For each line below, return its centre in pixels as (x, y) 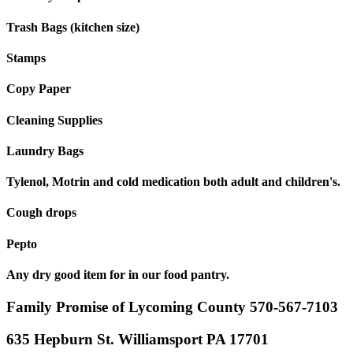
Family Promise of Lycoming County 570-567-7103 (172, 307)
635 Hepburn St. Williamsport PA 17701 (137, 339)
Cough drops (41, 213)
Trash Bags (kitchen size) (73, 27)
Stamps (26, 58)
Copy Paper (39, 89)
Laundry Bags (45, 150)
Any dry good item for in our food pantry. (118, 274)
